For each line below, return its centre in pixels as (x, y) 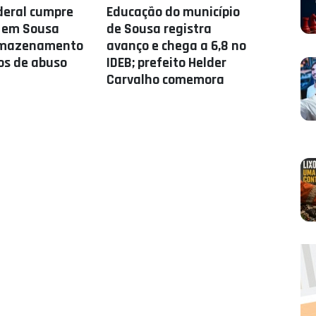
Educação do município (174, 12)
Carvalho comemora (166, 80)
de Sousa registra (159, 29)
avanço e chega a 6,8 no (177, 46)
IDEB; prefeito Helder (167, 63)
